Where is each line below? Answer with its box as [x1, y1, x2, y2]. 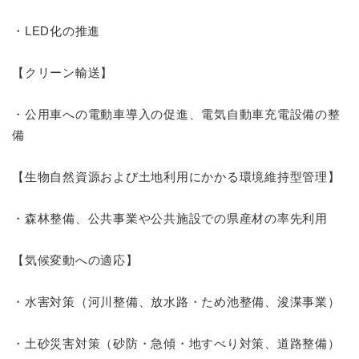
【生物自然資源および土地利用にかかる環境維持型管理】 [12, 170, 341, 184]
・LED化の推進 [12, 24, 100, 38]
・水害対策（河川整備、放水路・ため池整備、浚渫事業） [12, 295, 341, 309]
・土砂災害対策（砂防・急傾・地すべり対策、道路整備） [12, 337, 341, 351]
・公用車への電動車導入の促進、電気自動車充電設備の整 [12, 107, 341, 122]
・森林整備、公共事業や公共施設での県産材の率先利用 [12, 212, 328, 226]
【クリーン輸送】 [12, 66, 113, 80]
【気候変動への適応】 [12, 253, 139, 268]
